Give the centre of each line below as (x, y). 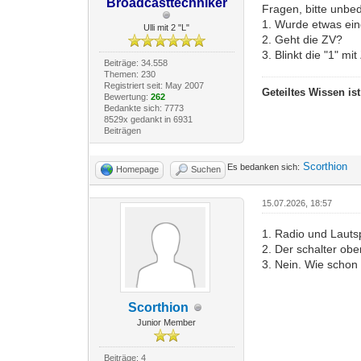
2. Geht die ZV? (303, 40)
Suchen (206, 170)
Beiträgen (122, 131)
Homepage (138, 170)
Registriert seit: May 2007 (154, 86)
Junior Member (167, 323)
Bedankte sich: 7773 (143, 108)
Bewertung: (127, 97)
